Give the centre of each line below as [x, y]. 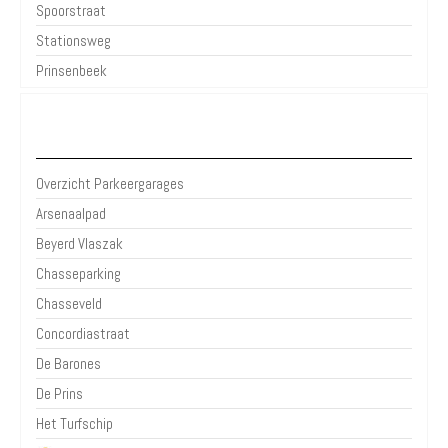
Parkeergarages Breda [224, 136]
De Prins [59, 393]
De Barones [68, 363]
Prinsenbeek [71, 70]
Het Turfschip [74, 423]
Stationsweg [73, 40]
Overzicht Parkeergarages [110, 183]
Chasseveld [69, 303]
